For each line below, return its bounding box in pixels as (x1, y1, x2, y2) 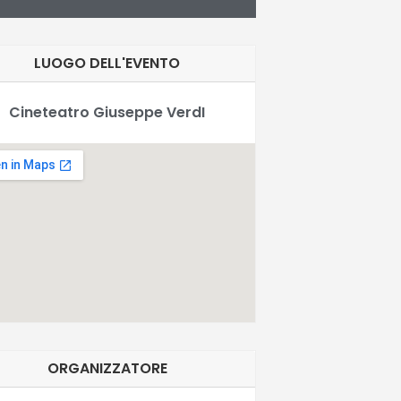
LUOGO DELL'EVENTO (34, 52, 181, 73)
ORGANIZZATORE (47, 357, 167, 379)
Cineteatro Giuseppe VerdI (9, 101, 206, 123)
